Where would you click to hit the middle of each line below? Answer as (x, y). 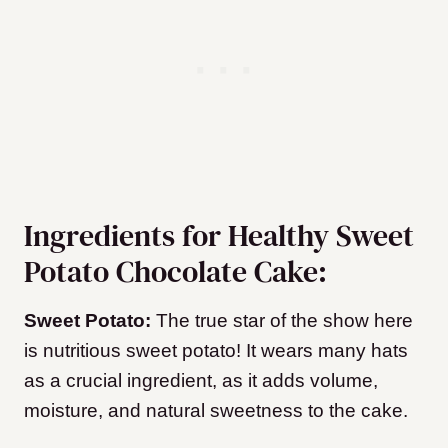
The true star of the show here (284, 321)
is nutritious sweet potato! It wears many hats (216, 351)
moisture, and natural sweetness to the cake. (216, 411)
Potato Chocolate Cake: (175, 272)
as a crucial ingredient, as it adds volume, (201, 381)
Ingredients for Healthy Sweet (219, 236)
